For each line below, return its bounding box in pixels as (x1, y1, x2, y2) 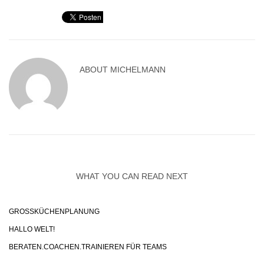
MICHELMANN (110, 65, 166, 74)
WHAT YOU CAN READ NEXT (76, 171, 188, 181)
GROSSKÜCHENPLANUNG (9, 207, 94, 216)
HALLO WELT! (9, 225, 55, 233)
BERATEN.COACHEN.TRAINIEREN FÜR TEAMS (9, 243, 167, 251)
